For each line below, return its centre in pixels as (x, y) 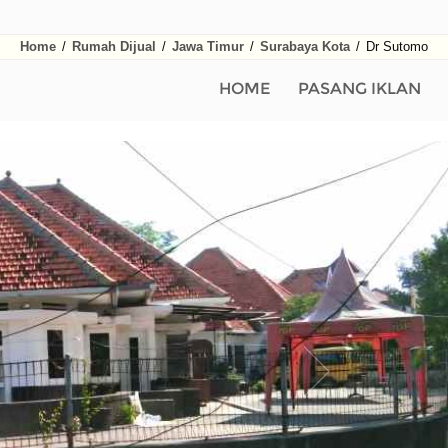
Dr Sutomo (395, 46)
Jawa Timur (208, 46)
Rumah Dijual (114, 46)
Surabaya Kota (305, 46)
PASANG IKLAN (359, 88)
